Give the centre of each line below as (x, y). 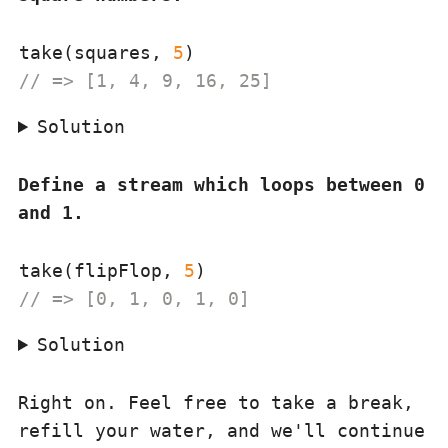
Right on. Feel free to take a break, (216, 402)
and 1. (51, 212)
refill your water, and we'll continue (221, 430)
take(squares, (96, 52)
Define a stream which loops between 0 (221, 184)
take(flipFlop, (101, 270)
